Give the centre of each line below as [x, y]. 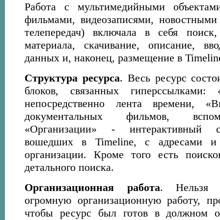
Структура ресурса [72, 78]
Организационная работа [92, 187]
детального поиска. [69, 167]
